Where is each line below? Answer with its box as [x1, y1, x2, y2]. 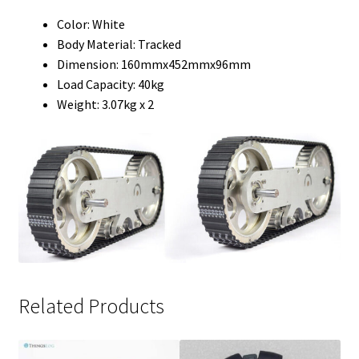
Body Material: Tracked [56, 36, 181, 53]
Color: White [56, 16, 125, 33]
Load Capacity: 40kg [56, 76, 164, 93]
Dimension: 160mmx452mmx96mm [56, 56, 251, 73]
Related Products [18, 292, 164, 319]
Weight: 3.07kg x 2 [56, 96, 154, 113]
